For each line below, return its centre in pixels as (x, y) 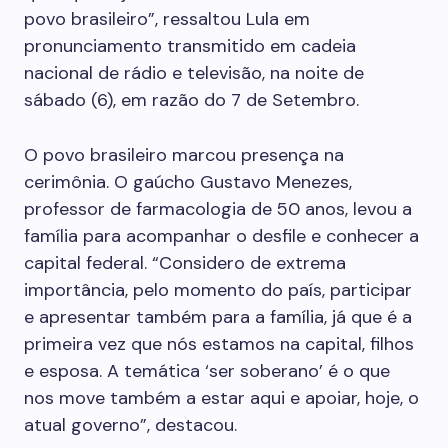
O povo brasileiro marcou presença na (184, 155)
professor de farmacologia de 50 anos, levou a (218, 209)
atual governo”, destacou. (130, 425)
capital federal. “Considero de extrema (185, 263)
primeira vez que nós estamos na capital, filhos (219, 344)
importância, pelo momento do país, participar (218, 290)
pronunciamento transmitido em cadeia (190, 46)
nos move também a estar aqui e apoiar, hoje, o (221, 398)
